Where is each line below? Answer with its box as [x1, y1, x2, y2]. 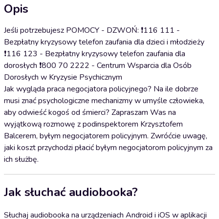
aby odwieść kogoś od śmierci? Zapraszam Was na [4, 107, 176, 118]
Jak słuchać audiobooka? [4, 184, 138, 200]
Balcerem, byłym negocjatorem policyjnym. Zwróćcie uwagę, [4, 131, 207, 141]
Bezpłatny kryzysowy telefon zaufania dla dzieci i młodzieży [4, 37, 204, 47]
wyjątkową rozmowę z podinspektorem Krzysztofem [4, 119, 183, 130]
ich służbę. [4, 154, 39, 165]
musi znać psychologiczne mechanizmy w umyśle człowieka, [4, 95, 204, 106]
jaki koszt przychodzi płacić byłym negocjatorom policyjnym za [4, 142, 213, 153]
